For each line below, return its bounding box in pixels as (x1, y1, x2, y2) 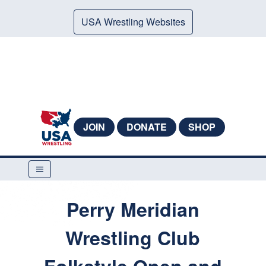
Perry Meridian (66, 195, 199, 223)
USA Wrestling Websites (81, 15, 185, 28)
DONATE (126, 120, 167, 134)
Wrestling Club (65, 224, 201, 251)
